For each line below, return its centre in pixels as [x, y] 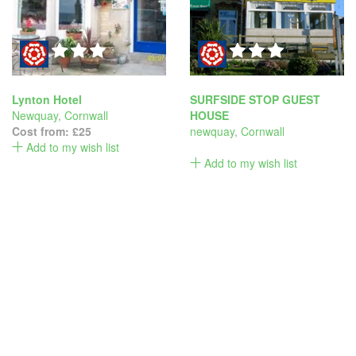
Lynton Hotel [47, 99]
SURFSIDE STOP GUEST [255, 99]
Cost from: [42, 131]
